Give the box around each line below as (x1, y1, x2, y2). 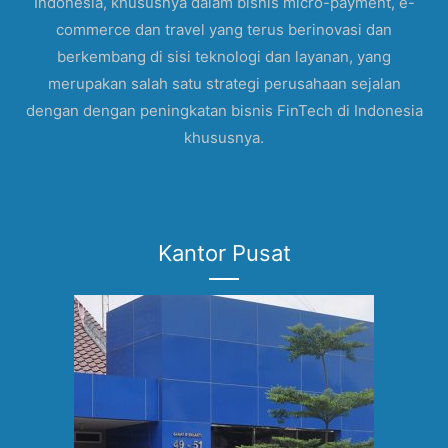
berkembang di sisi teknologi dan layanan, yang (57, 47, 391, 67)
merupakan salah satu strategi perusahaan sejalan (47, 74, 401, 94)
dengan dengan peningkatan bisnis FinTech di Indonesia (25, 101, 423, 121)
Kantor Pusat (157, 240, 291, 267)
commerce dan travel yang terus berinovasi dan (56, 20, 392, 40)
